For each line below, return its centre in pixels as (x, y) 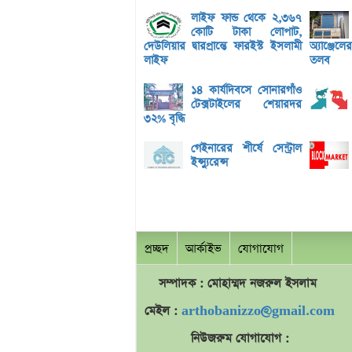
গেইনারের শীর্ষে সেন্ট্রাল (246, 149)
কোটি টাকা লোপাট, (246, 33)
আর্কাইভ (203, 249)
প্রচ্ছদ (157, 249)
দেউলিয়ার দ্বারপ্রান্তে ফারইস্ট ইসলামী (223, 47)
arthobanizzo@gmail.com (258, 311)
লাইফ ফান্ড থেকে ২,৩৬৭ (246, 18)
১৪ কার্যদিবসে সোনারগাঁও (246, 91)
